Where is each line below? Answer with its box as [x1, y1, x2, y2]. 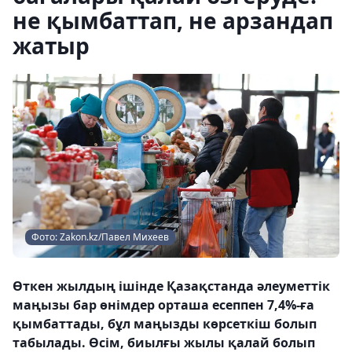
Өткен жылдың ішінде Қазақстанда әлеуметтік [13, 277, 330, 295]
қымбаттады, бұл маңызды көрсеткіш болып [13, 315, 317, 332]
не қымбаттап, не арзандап [13, 5, 333, 35]
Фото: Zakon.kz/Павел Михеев [31, 230, 169, 244]
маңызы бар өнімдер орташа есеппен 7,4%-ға [13, 296, 314, 313]
